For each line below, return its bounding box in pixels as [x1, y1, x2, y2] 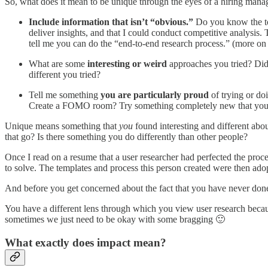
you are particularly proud [100, 90, 209, 100]
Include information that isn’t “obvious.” [29, 17, 193, 28]
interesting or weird [87, 59, 167, 69]
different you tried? [29, 69, 100, 80]
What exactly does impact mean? [5, 236, 166, 249]
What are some [29, 59, 87, 69]
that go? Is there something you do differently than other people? [5, 132, 248, 142]
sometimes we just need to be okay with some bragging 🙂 [5, 214, 225, 225]
